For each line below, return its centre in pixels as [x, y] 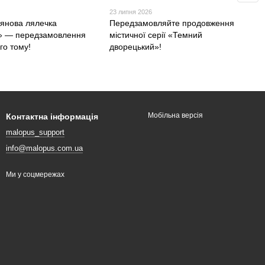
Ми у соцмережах [35, 175]
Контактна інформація [52, 117]
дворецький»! [136, 47]
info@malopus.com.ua [44, 148]
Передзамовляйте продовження [172, 23]
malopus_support [35, 132]
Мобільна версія [174, 116]
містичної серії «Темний [156, 35]
